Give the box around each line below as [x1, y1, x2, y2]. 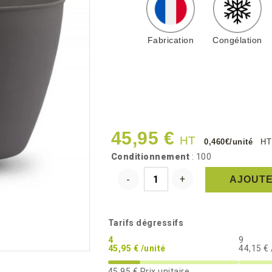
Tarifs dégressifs [107, 218, 183, 228]
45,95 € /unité [107, 243, 166, 253]
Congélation [212, 35, 262, 45]
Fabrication [147, 35, 194, 45]
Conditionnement [110, 152, 189, 161]
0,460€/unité [204, 137, 256, 146]
